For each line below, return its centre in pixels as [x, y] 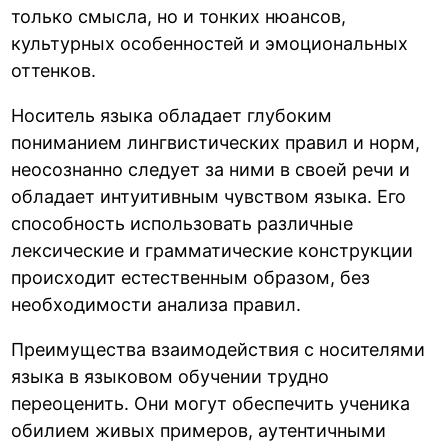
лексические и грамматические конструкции [212, 250]
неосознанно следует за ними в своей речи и [211, 169]
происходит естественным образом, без [191, 277]
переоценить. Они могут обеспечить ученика [211, 403]
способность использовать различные [182, 223]
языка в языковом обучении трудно [170, 376]
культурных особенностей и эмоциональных [210, 43]
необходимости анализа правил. [156, 304]
